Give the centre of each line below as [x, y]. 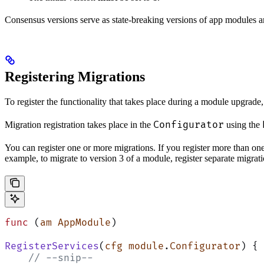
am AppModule [75, 222]
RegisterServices [52, 246]
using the [243, 124]
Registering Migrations [75, 76]
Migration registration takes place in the [79, 124]
